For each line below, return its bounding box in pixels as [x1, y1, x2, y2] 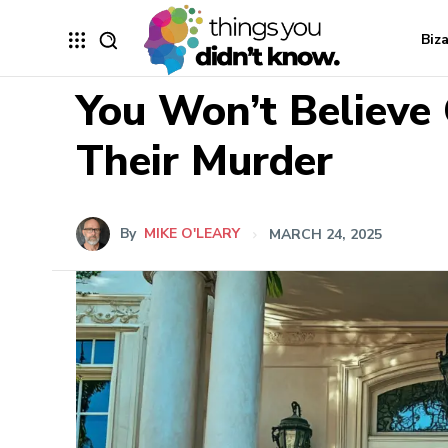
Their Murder [76, 133, 333, 191]
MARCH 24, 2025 [268, 224, 382, 244]
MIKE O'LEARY [144, 224, 240, 244]
